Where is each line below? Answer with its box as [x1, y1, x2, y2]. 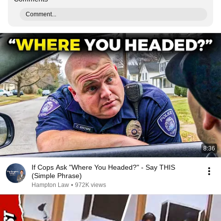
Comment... [26, 11, 56, 18]
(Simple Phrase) [32, 172, 82, 180]
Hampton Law [32, 182, 69, 188]
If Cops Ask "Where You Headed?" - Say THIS [32, 163, 175, 171]
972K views [75, 182, 106, 188]
